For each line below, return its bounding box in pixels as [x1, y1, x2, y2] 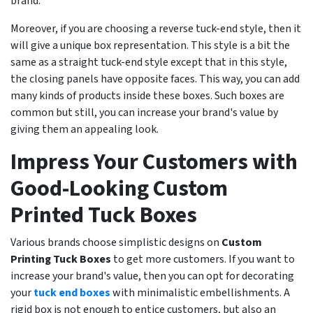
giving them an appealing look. [10, 122, 159, 138]
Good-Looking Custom [10, 173, 228, 205]
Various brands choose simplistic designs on [10, 235, 221, 251]
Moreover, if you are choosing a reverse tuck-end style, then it [10, 21, 301, 37]
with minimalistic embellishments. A [110, 285, 290, 301]
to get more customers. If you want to [111, 252, 295, 268]
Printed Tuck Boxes [10, 199, 197, 232]
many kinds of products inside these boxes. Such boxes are [10, 88, 284, 104]
